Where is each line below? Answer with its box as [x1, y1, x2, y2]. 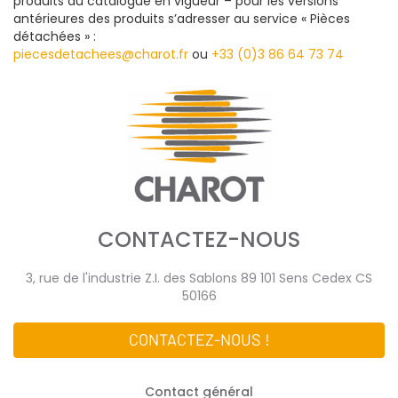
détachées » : [13, 28, 96, 46]
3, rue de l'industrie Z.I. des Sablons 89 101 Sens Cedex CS [26, 269, 372, 288]
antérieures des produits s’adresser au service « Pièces [13, 10, 350, 28]
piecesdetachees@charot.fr [13, 45, 188, 64]
